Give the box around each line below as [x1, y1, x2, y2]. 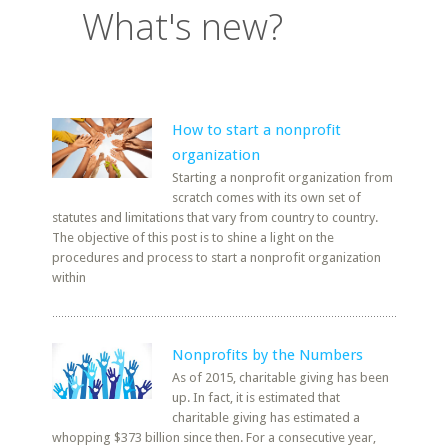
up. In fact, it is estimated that [172, 390, 341, 405]
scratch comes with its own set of [172, 190, 362, 205]
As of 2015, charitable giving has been [172, 370, 390, 385]
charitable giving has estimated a [172, 410, 361, 425]
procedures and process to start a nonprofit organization [52, 250, 382, 265]
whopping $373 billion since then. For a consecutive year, [52, 430, 377, 445]
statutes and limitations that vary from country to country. [52, 210, 379, 225]
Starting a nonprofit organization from [172, 170, 394, 185]
